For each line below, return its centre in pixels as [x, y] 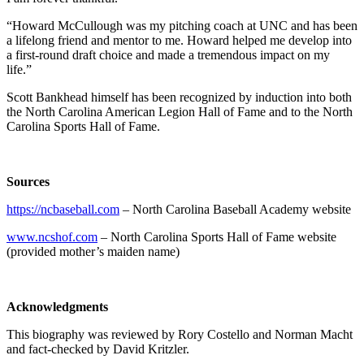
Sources [28, 181]
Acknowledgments [57, 306]
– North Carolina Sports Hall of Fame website [217, 236]
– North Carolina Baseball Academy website [235, 209]
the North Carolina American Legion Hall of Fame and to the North [180, 111]
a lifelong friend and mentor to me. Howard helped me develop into [179, 40]
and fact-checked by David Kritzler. [98, 349]
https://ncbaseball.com [63, 209]
